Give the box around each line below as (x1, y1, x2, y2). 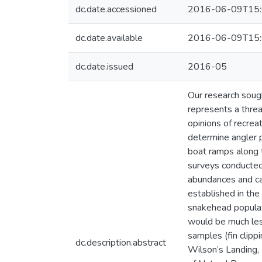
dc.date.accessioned (75, 3, 157, 16)
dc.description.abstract (75, 236, 166, 249)
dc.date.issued (75, 60, 133, 73)
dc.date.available (75, 32, 143, 44)
